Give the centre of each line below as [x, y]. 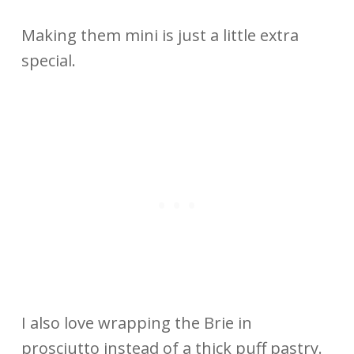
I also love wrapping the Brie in [136, 322]
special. [48, 60]
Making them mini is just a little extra [160, 35]
